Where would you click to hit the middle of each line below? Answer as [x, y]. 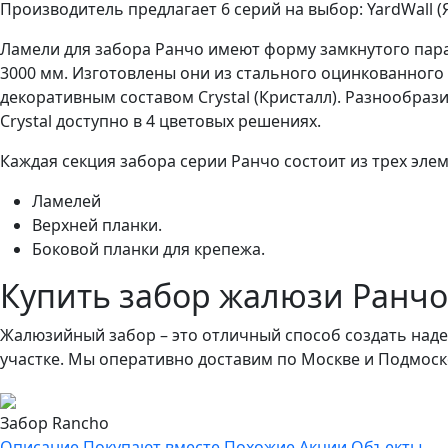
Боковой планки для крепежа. [148, 249]
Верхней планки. [97, 225]
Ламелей [66, 201]
